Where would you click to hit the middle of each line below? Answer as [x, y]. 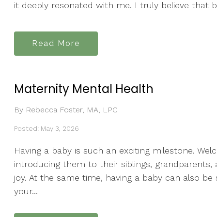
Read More [56, 43]
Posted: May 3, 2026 [46, 128]
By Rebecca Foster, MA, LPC [66, 109]
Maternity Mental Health [84, 89]
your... [26, 191]
